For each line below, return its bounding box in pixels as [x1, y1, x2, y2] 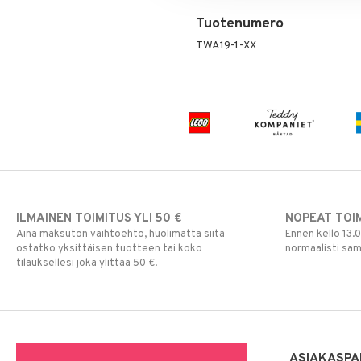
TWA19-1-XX [195, 39, 256, 52]
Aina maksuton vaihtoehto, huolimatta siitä [16, 227, 225, 241]
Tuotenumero [195, 15, 284, 33]
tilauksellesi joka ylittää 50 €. [16, 256, 157, 270]
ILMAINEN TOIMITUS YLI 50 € [16, 210, 181, 226]
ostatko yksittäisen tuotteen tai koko [16, 242, 202, 255]
